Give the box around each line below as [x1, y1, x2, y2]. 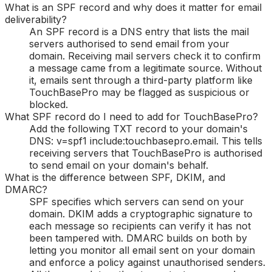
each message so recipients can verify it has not [29, 219, 251, 232]
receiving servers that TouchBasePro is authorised [29, 146, 262, 159]
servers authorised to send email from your [29, 37, 229, 50]
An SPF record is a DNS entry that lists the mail [29, 25, 249, 38]
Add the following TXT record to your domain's [29, 122, 248, 135]
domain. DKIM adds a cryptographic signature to [29, 207, 253, 220]
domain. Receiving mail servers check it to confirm [29, 49, 260, 62]
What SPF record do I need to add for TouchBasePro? [5, 110, 258, 123]
